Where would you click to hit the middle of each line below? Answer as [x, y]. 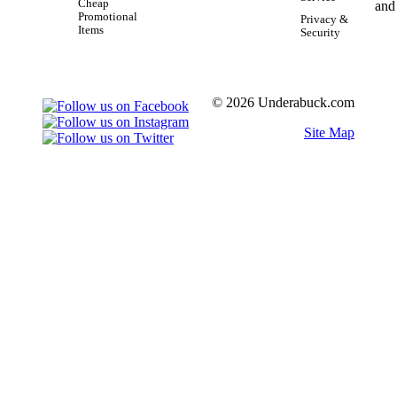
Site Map [329, 132]
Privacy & [324, 19]
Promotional [108, 16]
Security [320, 32]
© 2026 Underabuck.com [283, 102]
